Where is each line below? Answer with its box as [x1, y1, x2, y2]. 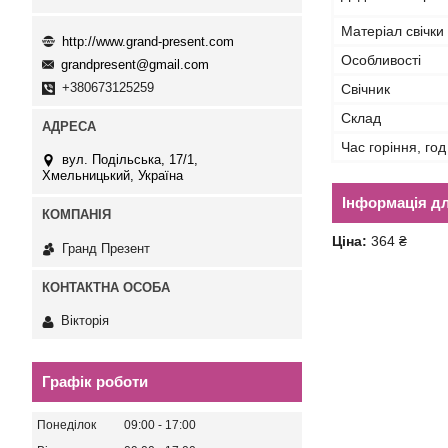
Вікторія [61, 313, 109, 329]
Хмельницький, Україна [42, 168, 183, 184]
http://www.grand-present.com [62, 33, 234, 49]
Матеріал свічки [341, 23, 444, 39]
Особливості [341, 52, 421, 68]
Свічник [341, 81, 390, 97]
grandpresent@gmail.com [61, 57, 209, 73]
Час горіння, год [341, 139, 446, 155]
